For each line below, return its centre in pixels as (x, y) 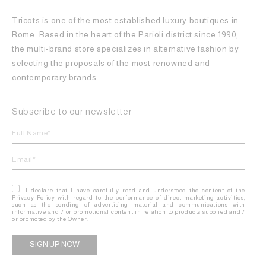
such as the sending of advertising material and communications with (129, 204)
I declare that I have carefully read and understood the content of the (134, 190)
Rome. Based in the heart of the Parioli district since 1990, (126, 34)
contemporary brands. (56, 77)
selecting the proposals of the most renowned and (111, 63)
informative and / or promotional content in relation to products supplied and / (129, 211)
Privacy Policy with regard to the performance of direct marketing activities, (129, 197)
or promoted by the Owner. (50, 218)
